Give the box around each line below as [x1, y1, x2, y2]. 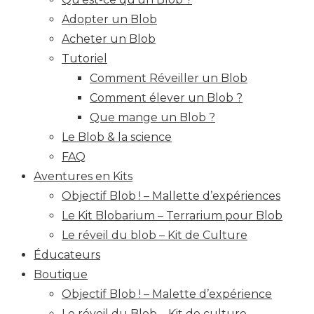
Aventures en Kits [34, 170, 132, 184]
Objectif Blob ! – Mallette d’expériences [62, 189, 280, 203]
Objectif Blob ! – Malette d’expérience [62, 287, 272, 301]
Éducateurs [34, 248, 100, 262]
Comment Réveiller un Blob [90, 71, 247, 86]
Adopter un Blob [62, 13, 157, 27]
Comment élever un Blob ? [90, 91, 243, 105]
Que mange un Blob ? [90, 111, 215, 125]
